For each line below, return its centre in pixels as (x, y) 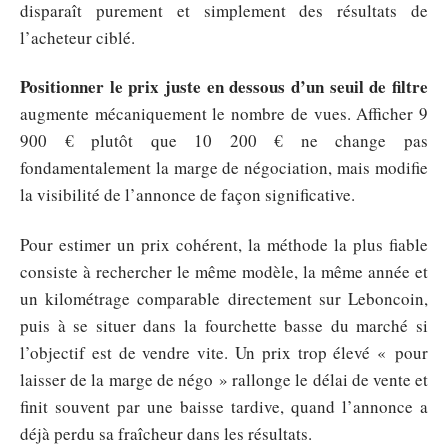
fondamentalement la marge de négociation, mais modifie (224, 167)
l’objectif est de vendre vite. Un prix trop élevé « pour (224, 352)
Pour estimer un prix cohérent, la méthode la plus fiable (224, 244)
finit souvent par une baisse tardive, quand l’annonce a (224, 406)
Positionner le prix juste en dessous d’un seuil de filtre (224, 86)
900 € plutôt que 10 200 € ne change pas (224, 140)
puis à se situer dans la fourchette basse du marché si (224, 325)
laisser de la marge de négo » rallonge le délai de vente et (224, 379)
